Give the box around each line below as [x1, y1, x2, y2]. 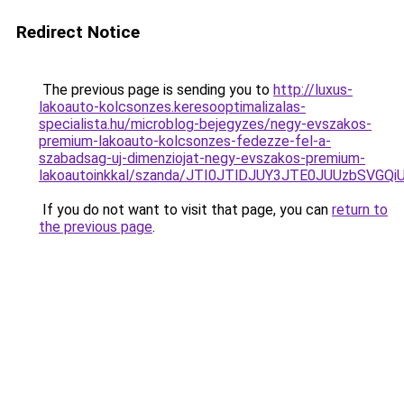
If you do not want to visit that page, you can [39, 201, 332, 218]
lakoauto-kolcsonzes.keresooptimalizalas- [39, 98, 306, 115]
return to [332, 201, 388, 218]
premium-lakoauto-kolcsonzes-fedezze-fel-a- [39, 133, 331, 150]
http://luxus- [273, 81, 353, 98]
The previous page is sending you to [39, 81, 273, 98]
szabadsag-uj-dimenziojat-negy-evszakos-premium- [39, 150, 365, 167]
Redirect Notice [16, 22, 140, 42]
